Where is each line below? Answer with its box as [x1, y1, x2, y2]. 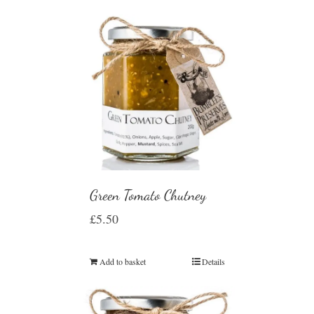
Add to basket [99, 256, 146, 267]
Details [201, 256, 225, 267]
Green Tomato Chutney [89, 186, 206, 204]
